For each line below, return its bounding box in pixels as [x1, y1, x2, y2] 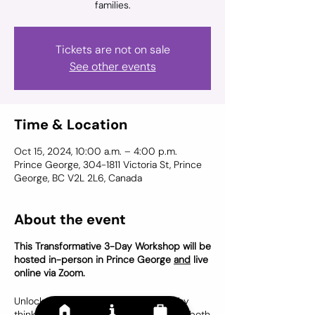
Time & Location [14, 115, 127, 134]
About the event [14, 210, 126, 229]
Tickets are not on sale [55, 42, 170, 57]
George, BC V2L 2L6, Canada [14, 172, 142, 184]
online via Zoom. [14, 266, 85, 279]
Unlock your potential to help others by [14, 295, 189, 307]
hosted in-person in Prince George [14, 253, 174, 266]
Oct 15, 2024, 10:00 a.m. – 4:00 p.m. [14, 145, 177, 157]
